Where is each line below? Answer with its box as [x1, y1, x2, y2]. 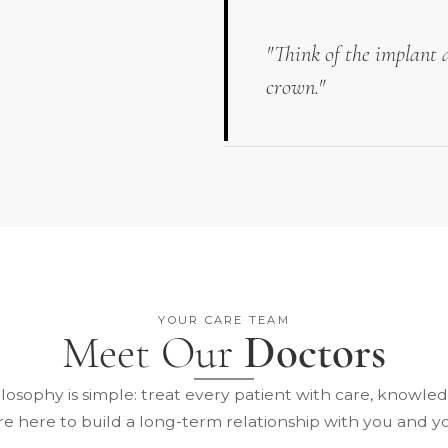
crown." [265, 73, 325, 101]
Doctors [244, 324, 386, 380]
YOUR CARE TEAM [158, 312, 290, 327]
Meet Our [62, 324, 244, 380]
